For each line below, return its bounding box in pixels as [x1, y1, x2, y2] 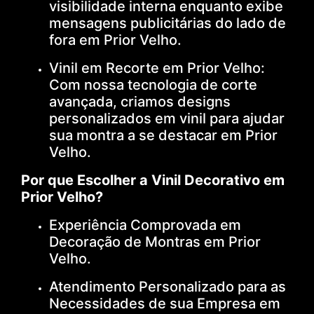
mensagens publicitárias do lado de [49, 14, 286, 32]
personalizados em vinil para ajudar [49, 109, 285, 127]
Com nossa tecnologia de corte [49, 76, 257, 93]
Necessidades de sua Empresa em [49, 294, 280, 312]
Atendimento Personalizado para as [49, 278, 286, 295]
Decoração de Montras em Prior [49, 233, 261, 250]
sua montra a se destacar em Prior [49, 126, 278, 144]
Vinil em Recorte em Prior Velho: [49, 59, 265, 76]
